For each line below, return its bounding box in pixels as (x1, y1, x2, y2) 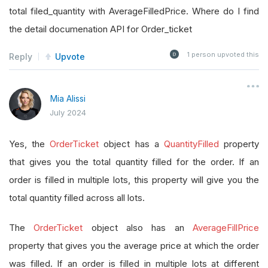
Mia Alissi (50, 93, 86, 103)
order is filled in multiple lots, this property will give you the (9, 173, 259, 185)
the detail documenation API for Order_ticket (9, 23, 192, 35)
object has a (99, 138, 164, 150)
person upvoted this (190, 50, 259, 59)
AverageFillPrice (193, 221, 260, 233)
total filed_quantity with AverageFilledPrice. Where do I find (9, 5, 259, 17)
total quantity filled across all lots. (9, 191, 145, 203)
